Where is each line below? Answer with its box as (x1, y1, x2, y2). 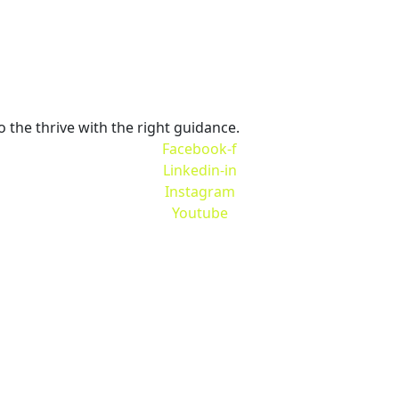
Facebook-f (162, 139, 237, 159)
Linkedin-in (162, 160, 237, 181)
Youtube (171, 203, 228, 224)
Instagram (164, 182, 235, 202)
